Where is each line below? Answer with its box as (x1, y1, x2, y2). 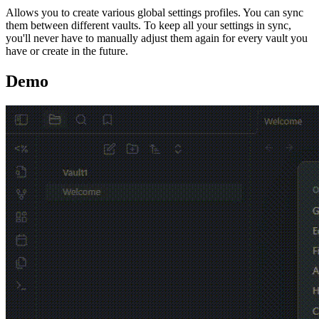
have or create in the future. (6, 45, 128, 58)
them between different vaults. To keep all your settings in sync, (6, 19, 291, 32)
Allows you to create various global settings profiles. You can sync (6, 6, 303, 19)
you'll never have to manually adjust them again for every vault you (6, 32, 308, 45)
